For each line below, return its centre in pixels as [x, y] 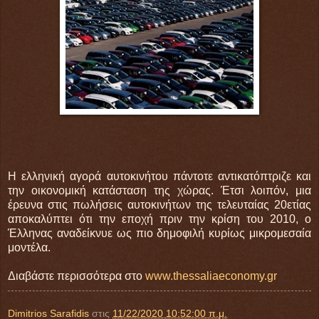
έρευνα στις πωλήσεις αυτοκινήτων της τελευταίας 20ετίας [159, 205]
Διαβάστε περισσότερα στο [77, 276]
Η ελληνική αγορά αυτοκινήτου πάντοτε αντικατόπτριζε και [159, 177]
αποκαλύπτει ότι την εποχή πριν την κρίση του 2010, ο [159, 219]
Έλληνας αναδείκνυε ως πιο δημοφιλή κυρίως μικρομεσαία [159, 234]
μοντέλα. [29, 248]
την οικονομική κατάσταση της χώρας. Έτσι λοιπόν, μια [159, 191]
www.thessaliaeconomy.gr [211, 276]
